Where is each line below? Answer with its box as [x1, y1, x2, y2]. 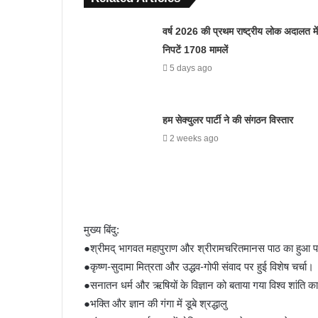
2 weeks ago [169, 133, 219, 143]
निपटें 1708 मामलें [162, 43, 228, 55]
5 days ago [169, 62, 212, 73]
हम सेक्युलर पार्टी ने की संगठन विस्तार [162, 114, 293, 126]
